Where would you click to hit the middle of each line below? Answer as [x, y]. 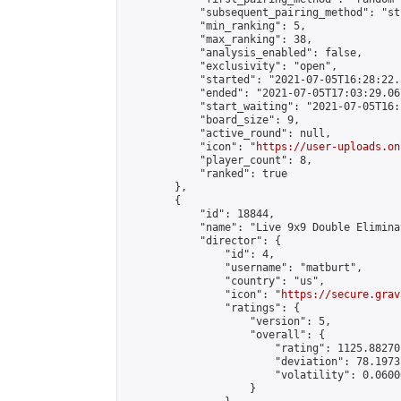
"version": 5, [228, 321]
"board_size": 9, [212, 120]
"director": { [203, 241]
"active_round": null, [228, 133]
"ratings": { [212, 308]
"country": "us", [225, 281]
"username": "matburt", [243, 268]
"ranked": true [206, 174]
